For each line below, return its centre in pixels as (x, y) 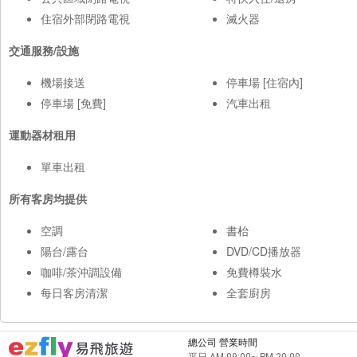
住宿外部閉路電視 (85, 18)
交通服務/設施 (44, 50)
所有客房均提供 (48, 198)
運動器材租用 (42, 134)
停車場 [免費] (73, 102)
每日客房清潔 (74, 292)
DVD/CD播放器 (264, 251)
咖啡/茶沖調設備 (81, 271)
